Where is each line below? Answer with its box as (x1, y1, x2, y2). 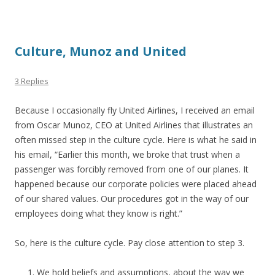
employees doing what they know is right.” (15, 207, 182, 219)
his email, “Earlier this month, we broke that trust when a (15, 149, 240, 160)
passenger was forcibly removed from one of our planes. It (15, 163, 249, 175)
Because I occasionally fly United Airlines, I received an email (15, 104, 255, 116)
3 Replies (15, 76, 48, 87)
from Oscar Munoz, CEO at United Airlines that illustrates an (15, 119, 253, 131)
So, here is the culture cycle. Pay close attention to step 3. (15, 237, 244, 249)
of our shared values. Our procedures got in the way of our (15, 193, 249, 204)
